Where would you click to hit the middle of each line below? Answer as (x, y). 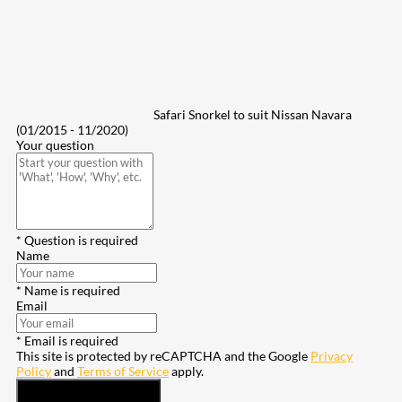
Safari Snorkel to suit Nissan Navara (253, 115)
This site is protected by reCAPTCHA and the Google (163, 356)
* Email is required (67, 341)
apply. (186, 371)
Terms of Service (123, 371)
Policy (34, 371)
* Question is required (77, 240)
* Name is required (68, 291)
